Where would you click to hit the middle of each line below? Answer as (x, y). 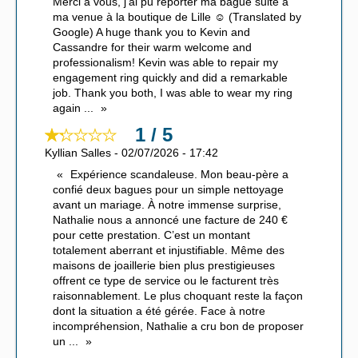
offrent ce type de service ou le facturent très (166, 281)
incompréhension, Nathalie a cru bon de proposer (178, 326)
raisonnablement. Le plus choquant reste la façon (178, 296)
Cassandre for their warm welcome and (152, 48)
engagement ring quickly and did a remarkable (170, 78)
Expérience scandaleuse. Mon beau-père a (179, 175)
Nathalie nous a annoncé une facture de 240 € (170, 220)
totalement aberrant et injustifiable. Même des (169, 251)
